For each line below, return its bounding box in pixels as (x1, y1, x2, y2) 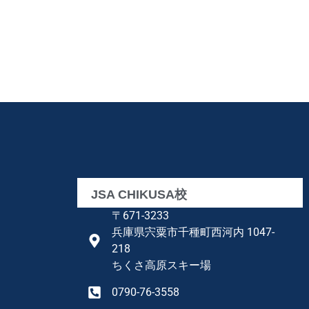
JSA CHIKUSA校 (91, 188, 187, 202)
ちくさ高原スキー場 (112, 259, 211, 272)
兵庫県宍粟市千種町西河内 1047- (112, 226, 275, 239)
